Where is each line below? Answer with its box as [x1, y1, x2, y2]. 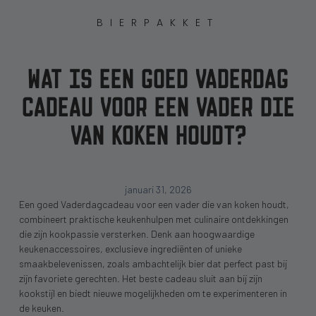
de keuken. [18, 301, 64, 314]
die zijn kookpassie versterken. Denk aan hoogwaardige [18, 227, 255, 240]
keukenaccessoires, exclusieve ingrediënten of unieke [18, 242, 242, 255]
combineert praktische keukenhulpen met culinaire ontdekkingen [18, 212, 288, 225]
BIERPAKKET [97, 16, 219, 30]
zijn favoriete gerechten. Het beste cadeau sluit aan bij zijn [18, 272, 262, 284]
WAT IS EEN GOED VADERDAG [28, 62, 288, 94]
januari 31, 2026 [124, 183, 192, 195]
